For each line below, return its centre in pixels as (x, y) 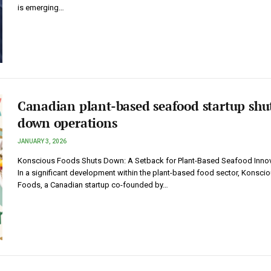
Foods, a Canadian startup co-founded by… (93, 185)
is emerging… (41, 8)
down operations (67, 123)
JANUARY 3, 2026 (42, 142)
